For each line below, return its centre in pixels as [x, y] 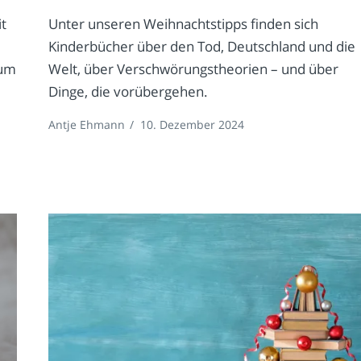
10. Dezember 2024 [193, 125]
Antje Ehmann [87, 125]
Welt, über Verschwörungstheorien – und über [194, 69]
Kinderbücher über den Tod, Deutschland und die [202, 47]
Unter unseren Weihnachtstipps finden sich [184, 24]
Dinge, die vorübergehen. [129, 92]
